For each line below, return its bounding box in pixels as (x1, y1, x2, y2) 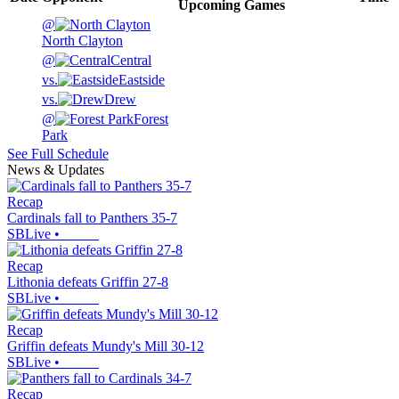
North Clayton (42, 33, 123, 49)
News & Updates (7, 162, 104, 178)
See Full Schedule (7, 146, 109, 162)
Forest (134, 111, 168, 127)
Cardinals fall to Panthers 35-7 (7, 210, 177, 226)
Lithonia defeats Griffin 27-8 (7, 274, 168, 290)
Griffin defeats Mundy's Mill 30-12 (7, 338, 204, 354)
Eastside (118, 72, 165, 88)
